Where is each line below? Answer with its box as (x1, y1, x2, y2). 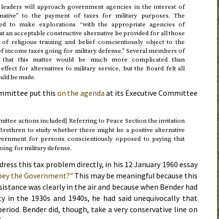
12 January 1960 (125, 159, 178, 169)
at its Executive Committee (105, 88, 198, 98)
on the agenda (57, 88, 105, 98)
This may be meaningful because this (73, 170, 198, 180)
